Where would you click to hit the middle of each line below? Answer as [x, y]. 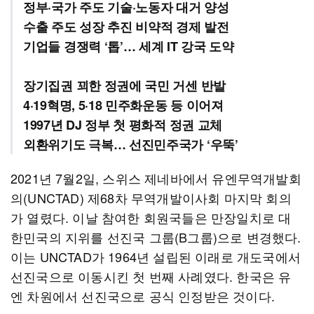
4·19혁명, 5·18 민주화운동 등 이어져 [123, 105]
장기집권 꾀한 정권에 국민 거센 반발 [124, 86]
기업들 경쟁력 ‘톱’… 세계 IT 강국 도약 [129, 46]
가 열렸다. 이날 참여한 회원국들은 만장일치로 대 [151, 217]
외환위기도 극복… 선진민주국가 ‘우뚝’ [131, 144]
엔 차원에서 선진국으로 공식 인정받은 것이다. [143, 296]
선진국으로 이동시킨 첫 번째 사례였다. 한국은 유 [151, 276]
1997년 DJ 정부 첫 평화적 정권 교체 [123, 125]
